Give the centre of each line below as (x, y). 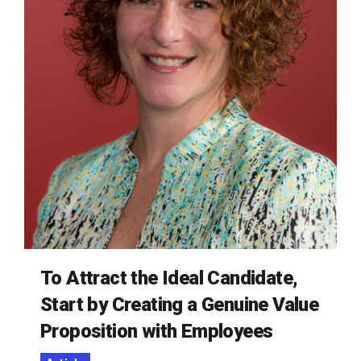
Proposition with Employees (157, 331)
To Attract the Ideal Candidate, (169, 278)
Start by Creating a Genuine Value (180, 305)
